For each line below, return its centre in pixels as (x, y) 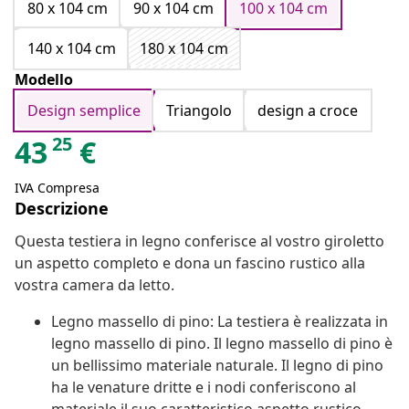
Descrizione (62, 209)
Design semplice (84, 111)
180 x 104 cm (184, 49)
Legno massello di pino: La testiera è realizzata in (220, 322)
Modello (44, 80)
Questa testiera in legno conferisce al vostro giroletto (199, 241)
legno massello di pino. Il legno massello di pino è (222, 344)
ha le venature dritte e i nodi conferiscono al (204, 388)
